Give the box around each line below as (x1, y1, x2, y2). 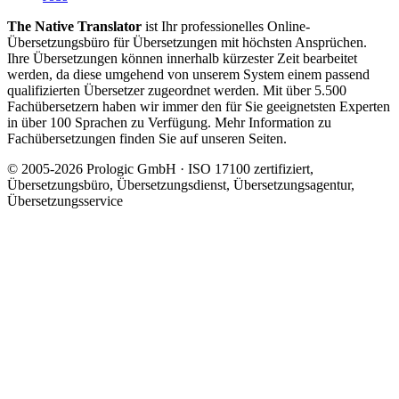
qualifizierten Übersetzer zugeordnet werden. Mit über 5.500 (7, 83, 346, 99)
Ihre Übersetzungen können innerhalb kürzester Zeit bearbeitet (7, 51, 357, 67)
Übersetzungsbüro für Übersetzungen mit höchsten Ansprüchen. (7, 35, 367, 51)
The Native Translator (7, 19, 142, 35)
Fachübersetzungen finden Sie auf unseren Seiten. (7, 131, 287, 147)
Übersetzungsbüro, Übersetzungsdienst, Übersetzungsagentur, (7, 177, 354, 193)
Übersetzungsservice (7, 193, 123, 209)
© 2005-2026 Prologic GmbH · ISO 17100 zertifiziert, (7, 161, 313, 177)
